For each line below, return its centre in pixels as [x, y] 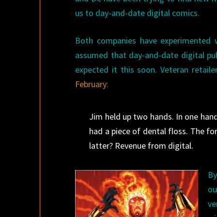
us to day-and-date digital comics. [138, 13]
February [91, 84]
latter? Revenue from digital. [141, 146]
